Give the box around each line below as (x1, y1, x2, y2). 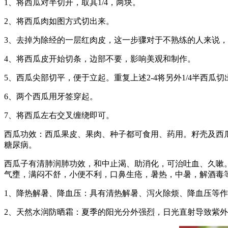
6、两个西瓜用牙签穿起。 (4, 92, 98, 101)
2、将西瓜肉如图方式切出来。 (4, 16, 114, 25)
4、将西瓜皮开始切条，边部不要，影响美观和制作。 (4, 54, 195, 63)
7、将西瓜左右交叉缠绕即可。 (4, 110, 114, 120)
